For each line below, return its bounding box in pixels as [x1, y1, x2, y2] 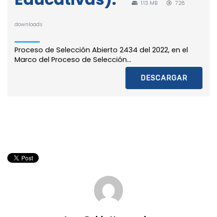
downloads [15, 20, 43, 28]
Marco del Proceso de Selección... [15, 54, 131, 64]
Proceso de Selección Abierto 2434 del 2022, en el [15, 45, 188, 55]
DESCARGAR [140, 73, 187, 82]
